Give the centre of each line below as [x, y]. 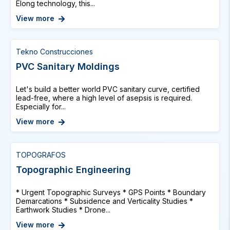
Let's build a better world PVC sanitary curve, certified [108, 89]
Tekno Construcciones [54, 52]
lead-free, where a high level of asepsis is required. [104, 98]
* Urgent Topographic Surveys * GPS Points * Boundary [111, 192]
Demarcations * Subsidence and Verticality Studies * [104, 201]
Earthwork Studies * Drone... [63, 210]
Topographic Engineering [73, 170]
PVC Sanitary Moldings [68, 66]
